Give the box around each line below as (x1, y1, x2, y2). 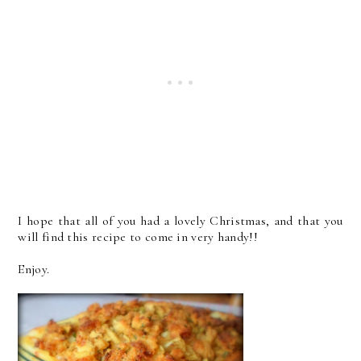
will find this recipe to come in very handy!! (18, 228, 258, 245)
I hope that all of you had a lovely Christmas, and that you (18, 212, 343, 229)
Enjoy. (18, 260, 50, 277)
